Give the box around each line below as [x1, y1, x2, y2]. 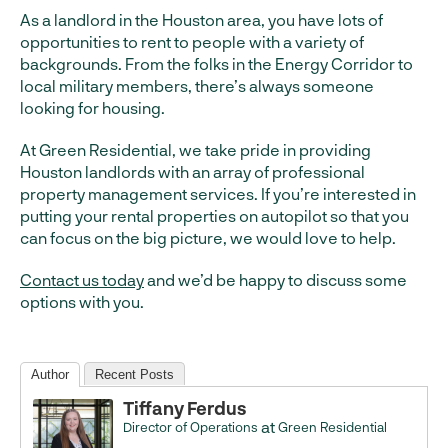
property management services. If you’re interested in [20, 184, 416, 204]
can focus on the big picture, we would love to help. [20, 228, 396, 248]
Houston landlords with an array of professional [20, 162, 365, 182]
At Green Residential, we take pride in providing [20, 140, 371, 160]
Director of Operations [123, 419, 258, 436]
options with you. [20, 292, 144, 312]
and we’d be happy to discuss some [144, 270, 407, 290]
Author [31, 367, 69, 383]
